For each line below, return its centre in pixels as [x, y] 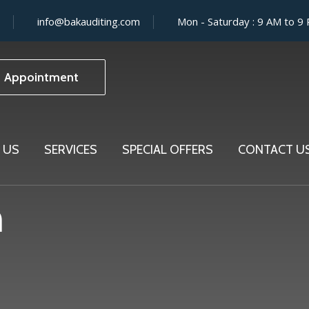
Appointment [41, 77]
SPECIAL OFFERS [168, 150]
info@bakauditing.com [89, 21]
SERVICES [71, 150]
